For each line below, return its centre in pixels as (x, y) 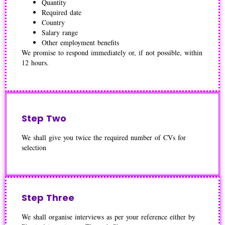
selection (34, 147)
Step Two (44, 118)
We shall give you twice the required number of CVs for (104, 137)
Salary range (60, 33)
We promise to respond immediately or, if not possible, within (112, 53)
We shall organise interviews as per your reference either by (108, 216)
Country (53, 23)
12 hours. (35, 63)
